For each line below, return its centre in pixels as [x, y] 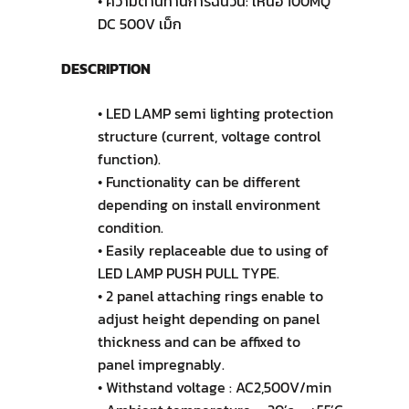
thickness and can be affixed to [199, 342]
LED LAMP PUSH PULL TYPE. [188, 273]
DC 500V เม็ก [139, 24]
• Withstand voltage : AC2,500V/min [214, 388]
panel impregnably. [161, 365]
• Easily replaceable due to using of [213, 251]
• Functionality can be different [199, 182]
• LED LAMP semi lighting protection [215, 114]
